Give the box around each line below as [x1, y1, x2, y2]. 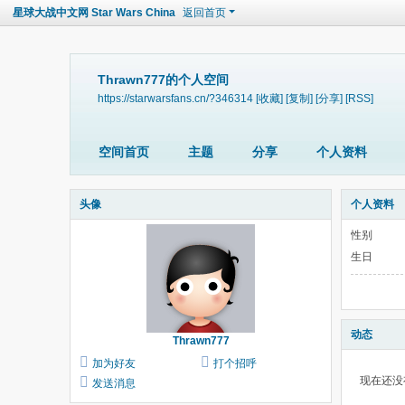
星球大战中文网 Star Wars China [13, 6, 175, 19]
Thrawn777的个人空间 [98, 72, 229, 87]
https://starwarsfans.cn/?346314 [98, 92, 253, 104]
